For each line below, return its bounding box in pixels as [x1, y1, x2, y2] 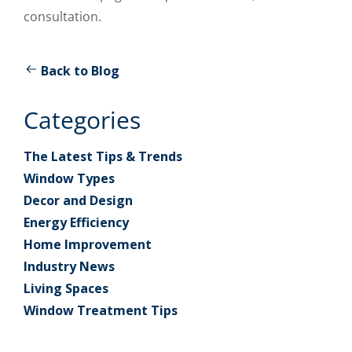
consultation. [24, 8, 101, 26]
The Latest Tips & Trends [24, 148, 182, 166]
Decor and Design [24, 192, 133, 210]
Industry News [24, 258, 115, 276]
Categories [24, 104, 141, 137]
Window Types [24, 170, 115, 188]
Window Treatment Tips [24, 302, 178, 320]
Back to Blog [41, 62, 119, 80]
